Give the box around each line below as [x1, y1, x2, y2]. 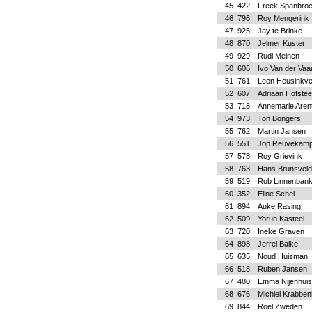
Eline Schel [257, 189, 295, 198]
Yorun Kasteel [257, 214, 304, 223]
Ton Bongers [257, 114, 301, 123]
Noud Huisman [257, 252, 308, 260]
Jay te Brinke [257, 26, 302, 35]
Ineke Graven [257, 227, 304, 235]
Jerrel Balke [257, 240, 298, 248]
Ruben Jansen [257, 265, 307, 273]
